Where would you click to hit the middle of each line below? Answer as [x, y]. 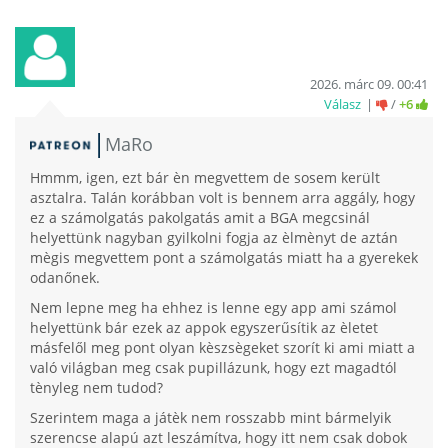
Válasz [342, 104]
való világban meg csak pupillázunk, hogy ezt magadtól [213, 367]
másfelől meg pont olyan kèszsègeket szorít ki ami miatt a [222, 347]
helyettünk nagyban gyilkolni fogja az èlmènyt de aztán [214, 237]
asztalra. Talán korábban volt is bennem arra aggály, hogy [222, 197]
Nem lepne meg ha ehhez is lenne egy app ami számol [213, 307]
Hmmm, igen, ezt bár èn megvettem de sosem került [205, 177]
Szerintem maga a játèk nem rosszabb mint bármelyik [210, 417]
